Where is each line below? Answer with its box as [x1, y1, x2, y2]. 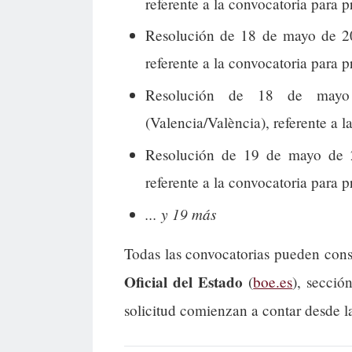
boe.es [253, 272, 293, 292]
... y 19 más [145, 203, 216, 224]
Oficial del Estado [124, 271, 244, 294]
